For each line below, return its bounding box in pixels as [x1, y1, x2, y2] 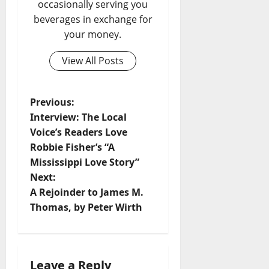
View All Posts [62, 53, 124, 67]
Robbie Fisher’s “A [30, 140, 115, 154]
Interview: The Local [30, 110, 127, 124]
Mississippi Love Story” [30, 155, 139, 169]
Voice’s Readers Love [30, 125, 127, 139]
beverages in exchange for [33, 12, 153, 26]
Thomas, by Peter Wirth [30, 200, 142, 214]
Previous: [30, 95, 74, 109]
